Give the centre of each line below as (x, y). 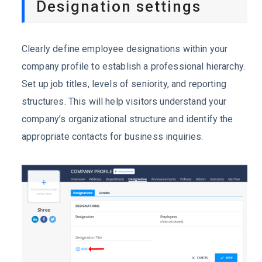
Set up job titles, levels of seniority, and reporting (124, 84)
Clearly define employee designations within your (125, 49)
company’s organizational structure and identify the (127, 119)
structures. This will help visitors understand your (124, 102)
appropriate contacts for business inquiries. (113, 137)
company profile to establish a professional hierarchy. (134, 67)
